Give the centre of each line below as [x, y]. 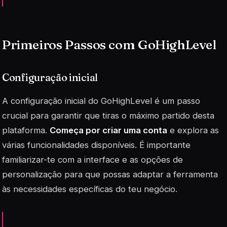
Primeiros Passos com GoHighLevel [109, 45]
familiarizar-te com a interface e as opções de [92, 159]
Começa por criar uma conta [108, 130]
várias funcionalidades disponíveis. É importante [96, 145]
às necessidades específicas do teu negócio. [90, 189]
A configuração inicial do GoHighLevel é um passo [101, 101]
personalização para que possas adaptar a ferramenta [110, 174]
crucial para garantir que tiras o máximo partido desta [108, 115]
